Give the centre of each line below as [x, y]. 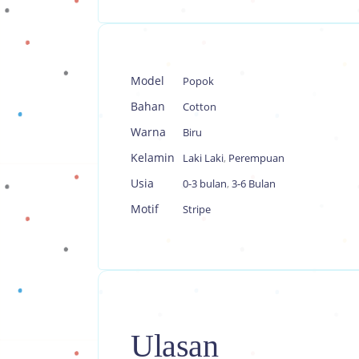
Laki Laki [203, 158]
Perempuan [256, 158]
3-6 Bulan [254, 184]
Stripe [197, 209]
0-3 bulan [205, 184]
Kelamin [153, 157]
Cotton [200, 107]
